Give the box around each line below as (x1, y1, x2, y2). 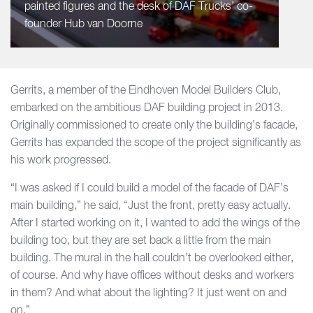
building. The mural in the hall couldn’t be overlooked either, (10, 253, 293, 264)
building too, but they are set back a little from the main (10, 235, 271, 247)
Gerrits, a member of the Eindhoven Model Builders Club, (10, 85, 281, 96)
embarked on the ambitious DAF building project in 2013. (10, 103, 283, 114)
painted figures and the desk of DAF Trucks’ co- (24, 1, 253, 13)
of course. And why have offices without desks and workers (10, 270, 294, 282)
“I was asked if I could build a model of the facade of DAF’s (10, 183, 289, 194)
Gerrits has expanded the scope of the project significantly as (10, 138, 301, 149)
